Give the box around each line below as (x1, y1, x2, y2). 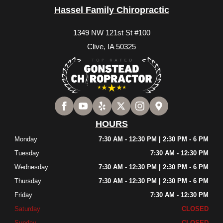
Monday (14, 135, 38, 143)
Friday (14, 191, 33, 199)
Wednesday (14, 163, 49, 171)
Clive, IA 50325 (87, 42, 136, 51)
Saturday (14, 205, 41, 213)
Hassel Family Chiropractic (54, 5, 169, 15)
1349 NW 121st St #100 (73, 28, 150, 37)
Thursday (14, 177, 42, 185)
